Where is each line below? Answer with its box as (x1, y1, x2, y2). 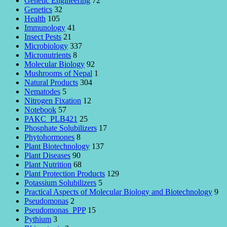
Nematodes (24, 87, 60, 96)
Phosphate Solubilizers (24, 124, 97, 133)
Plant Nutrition (24, 160, 71, 169)
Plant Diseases (24, 151, 70, 160)
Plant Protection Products (24, 169, 105, 178)
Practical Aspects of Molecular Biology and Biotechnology (24, 187, 212, 197)
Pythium (24, 215, 51, 224)
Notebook (24, 105, 56, 115)
